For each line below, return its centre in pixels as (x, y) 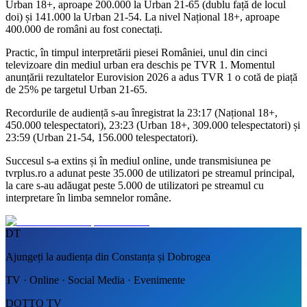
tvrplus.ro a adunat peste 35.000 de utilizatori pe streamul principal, (150, 173)
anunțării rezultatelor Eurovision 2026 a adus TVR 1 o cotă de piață (151, 77)
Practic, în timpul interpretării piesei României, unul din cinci (136, 52)
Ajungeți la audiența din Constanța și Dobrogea (108, 256)
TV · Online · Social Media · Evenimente (95, 280)
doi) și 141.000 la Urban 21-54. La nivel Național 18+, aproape (143, 16)
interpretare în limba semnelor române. (88, 197)
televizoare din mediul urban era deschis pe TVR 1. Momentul (140, 64)
